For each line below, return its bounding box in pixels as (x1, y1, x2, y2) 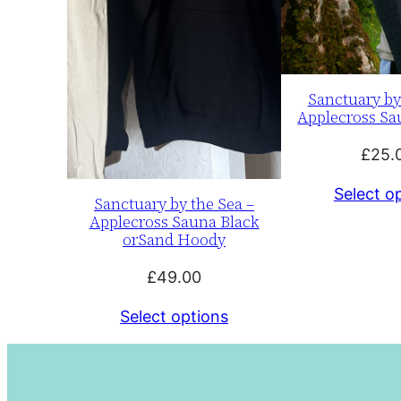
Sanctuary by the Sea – (94, 192, 255, 215)
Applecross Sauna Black (89, 209, 260, 233)
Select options (120, 306, 229, 326)
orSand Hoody (123, 227, 226, 251)
